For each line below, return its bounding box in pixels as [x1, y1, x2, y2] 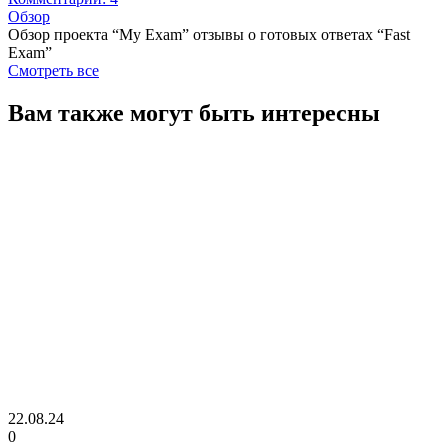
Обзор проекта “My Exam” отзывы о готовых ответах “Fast [8, 26, 410, 44]
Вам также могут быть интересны [8, 100, 380, 127]
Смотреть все [8, 62, 99, 80]
